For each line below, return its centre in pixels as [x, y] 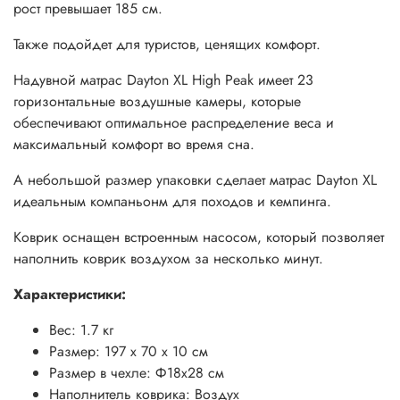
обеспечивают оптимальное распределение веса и [174, 123]
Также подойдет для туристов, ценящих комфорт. [167, 45]
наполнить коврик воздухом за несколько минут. [168, 259]
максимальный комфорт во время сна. [134, 145]
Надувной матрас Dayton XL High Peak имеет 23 [163, 80]
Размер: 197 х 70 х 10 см [129, 352]
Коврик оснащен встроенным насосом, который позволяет [199, 237]
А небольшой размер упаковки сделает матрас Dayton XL [195, 180]
